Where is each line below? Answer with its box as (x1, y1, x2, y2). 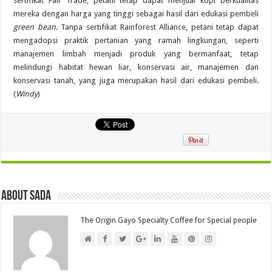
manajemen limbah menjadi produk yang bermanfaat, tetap (13, 49, 259, 58)
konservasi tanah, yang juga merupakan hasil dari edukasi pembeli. (13, 75, 259, 85)
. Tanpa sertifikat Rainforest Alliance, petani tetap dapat (55, 22, 259, 32)
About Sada (1, 189, 52, 203)
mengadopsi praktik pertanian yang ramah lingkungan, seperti (13, 35, 259, 45)
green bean (13, 22, 56, 32)
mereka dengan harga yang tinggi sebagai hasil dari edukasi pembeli (13, 8, 259, 18)
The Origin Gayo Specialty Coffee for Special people (80, 216, 257, 225)
